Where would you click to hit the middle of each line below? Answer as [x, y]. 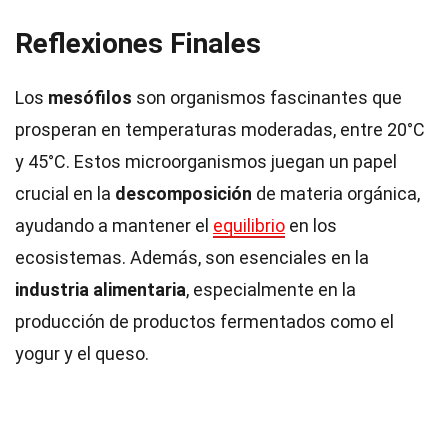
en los [311, 225]
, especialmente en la [271, 289]
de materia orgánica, [336, 193]
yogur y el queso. [82, 353]
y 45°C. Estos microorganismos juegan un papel [206, 161]
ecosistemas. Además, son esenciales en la [192, 257]
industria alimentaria [100, 289]
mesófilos [90, 97]
